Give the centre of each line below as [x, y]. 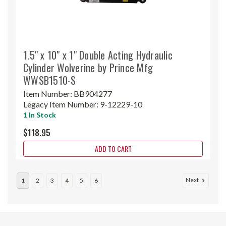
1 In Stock [40, 115]
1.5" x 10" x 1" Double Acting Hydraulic [98, 55]
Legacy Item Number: [62, 104]
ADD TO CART [113, 148]
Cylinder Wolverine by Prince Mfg [88, 67]
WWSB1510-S [50, 80]
